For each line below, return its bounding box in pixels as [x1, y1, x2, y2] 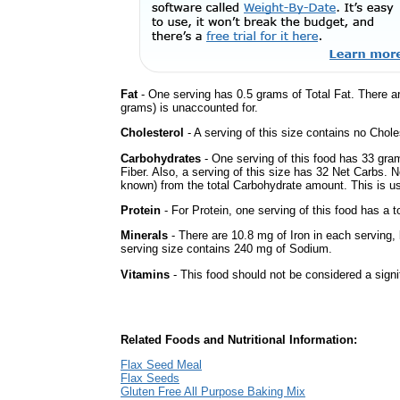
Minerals [121, 229, 168, 243]
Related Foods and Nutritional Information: [121, 333, 357, 346]
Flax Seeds [121, 371, 179, 386]
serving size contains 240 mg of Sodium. [121, 242, 332, 256]
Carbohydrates [121, 151, 201, 165]
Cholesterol [121, 126, 184, 140]
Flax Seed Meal [121, 358, 202, 372]
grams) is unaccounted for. [121, 100, 258, 114]
